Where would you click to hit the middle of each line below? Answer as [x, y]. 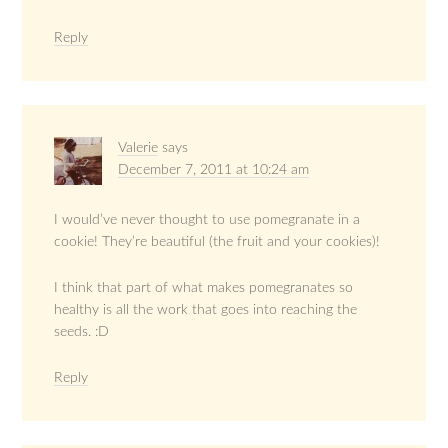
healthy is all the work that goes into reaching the [206, 310]
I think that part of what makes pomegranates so [204, 288]
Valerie [138, 148]
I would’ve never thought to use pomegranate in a [207, 220]
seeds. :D [82, 332]
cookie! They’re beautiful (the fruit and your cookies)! [217, 242]
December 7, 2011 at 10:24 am [214, 170]
